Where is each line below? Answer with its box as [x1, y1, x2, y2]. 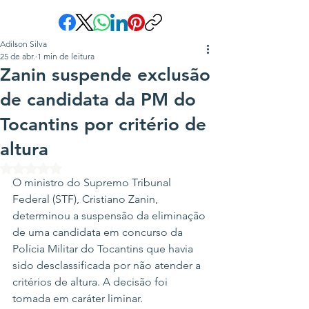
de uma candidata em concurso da [12, 226, 186, 239]
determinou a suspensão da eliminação [12, 209, 208, 222]
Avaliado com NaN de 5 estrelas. [30, 161, 172, 174]
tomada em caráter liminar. [12, 292, 143, 305]
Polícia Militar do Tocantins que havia [12, 242, 196, 255]
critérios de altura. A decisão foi [12, 275, 170, 288]
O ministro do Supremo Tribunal [12, 176, 174, 189]
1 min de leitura [37, 51, 94, 61]
